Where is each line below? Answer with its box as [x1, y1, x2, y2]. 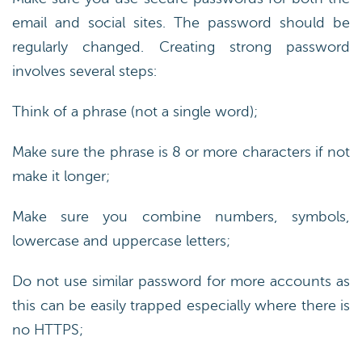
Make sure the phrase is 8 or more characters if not [12, 144, 350, 160]
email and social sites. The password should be [12, 15, 350, 31]
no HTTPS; [12, 322, 83, 338]
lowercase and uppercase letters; [12, 233, 230, 249]
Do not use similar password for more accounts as [12, 273, 350, 289]
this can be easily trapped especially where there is [12, 297, 350, 314]
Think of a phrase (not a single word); [12, 103, 258, 120]
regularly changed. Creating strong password [12, 39, 350, 55]
